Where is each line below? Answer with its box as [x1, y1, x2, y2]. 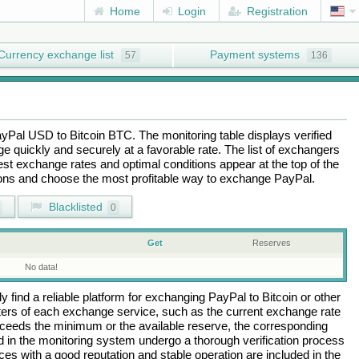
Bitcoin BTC [69, 128, 132, 142]
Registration [244, 5, 308, 18]
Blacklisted [45, 200, 103, 213]
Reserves [252, 238, 292, 248]
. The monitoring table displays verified [131, 128, 332, 142]
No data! [25, 262, 58, 272]
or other [296, 290, 341, 304]
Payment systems [210, 48, 300, 61]
